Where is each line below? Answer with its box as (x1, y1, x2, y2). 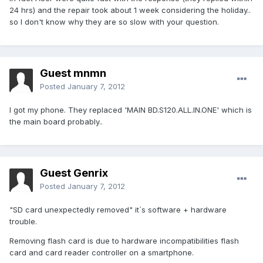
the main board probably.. (9, 117, 103, 127)
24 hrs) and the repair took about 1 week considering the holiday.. (9, 5, 251, 15)
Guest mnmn (40, 67, 106, 80)
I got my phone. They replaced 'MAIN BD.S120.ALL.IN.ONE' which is (9, 105, 252, 115)
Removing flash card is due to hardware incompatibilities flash (9, 236, 239, 246)
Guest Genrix (40, 167, 108, 180)
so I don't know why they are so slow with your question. (9, 17, 219, 27)
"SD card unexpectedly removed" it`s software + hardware (9, 205, 227, 215)
